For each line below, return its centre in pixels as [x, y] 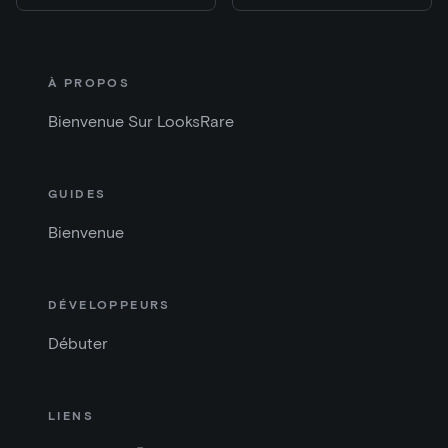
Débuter [78, 344]
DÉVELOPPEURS [109, 305]
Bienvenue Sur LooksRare [141, 122]
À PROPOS [89, 83]
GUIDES [77, 194]
